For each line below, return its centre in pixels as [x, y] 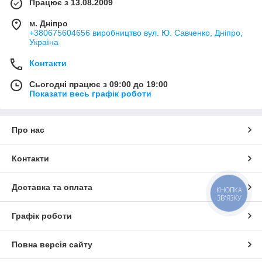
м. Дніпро [49, 23]
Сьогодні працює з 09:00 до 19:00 [99, 84]
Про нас [28, 130]
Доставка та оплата [52, 187]
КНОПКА [229, 190]
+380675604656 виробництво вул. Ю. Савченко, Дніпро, [136, 33]
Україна [44, 42]
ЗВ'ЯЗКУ [229, 198]
